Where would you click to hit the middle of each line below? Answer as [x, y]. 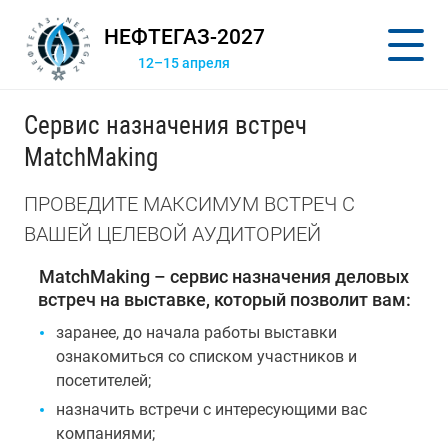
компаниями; [105, 433]
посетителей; [103, 380]
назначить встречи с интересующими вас [211, 409]
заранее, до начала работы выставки [196, 332]
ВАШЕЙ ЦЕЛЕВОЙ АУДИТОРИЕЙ [172, 234]
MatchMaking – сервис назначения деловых [224, 276]
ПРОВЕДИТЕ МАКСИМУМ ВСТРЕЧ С [189, 204]
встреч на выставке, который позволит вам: [224, 299]
